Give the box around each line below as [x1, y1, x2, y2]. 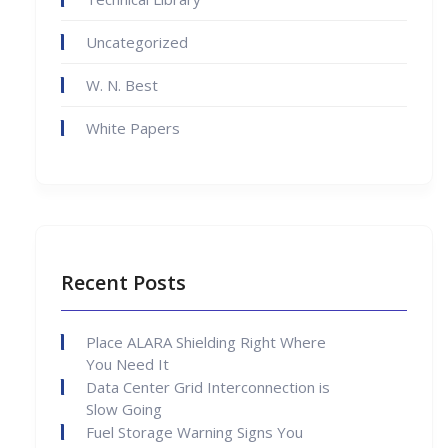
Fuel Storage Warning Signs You [86, 422, 303, 443]
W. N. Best [86, 75, 158, 96]
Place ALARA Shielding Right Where [86, 332, 326, 353]
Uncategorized [86, 32, 188, 53]
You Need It [86, 354, 169, 375]
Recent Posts [61, 269, 186, 297]
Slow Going [86, 399, 162, 420]
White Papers [86, 118, 180, 139]
